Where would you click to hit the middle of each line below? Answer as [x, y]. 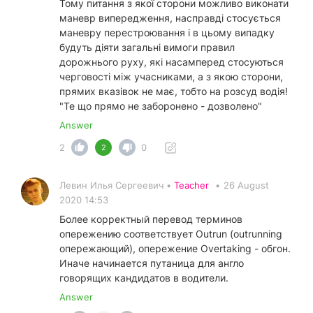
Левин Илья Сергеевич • [117, 185]
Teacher [191, 185]
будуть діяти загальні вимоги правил [147, 48]
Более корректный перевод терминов [151, 219]
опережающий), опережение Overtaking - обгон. [175, 249]
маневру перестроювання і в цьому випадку [167, 33]
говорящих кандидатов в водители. [144, 278]
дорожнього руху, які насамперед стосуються [172, 62]
